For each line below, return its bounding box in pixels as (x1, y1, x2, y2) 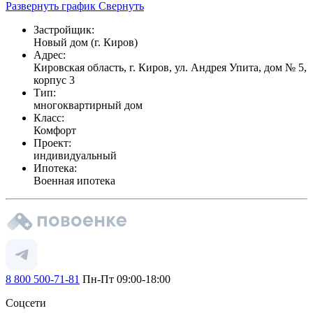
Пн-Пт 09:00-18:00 (80, 272, 170, 285)
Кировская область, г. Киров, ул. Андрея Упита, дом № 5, (34, 61, 307, 73)
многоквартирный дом (34, 99, 143, 111)
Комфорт (34, 124, 76, 136)
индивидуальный (34, 149, 117, 161)
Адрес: (34, 48, 66, 61)
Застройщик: (34, 23, 94, 36)
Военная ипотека (34, 174, 115, 187)
